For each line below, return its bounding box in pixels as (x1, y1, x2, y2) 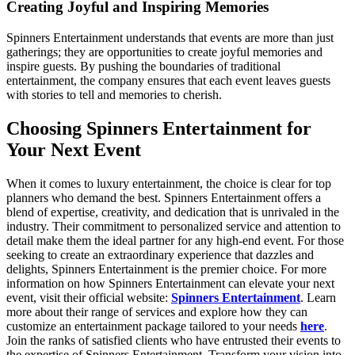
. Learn (300, 290, 336, 304)
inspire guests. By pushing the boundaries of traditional (6, 59, 281, 73)
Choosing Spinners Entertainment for (6, 117, 311, 139)
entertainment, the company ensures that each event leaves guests (6, 73, 330, 87)
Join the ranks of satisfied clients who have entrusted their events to (6, 333, 341, 347)
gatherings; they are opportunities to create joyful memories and (6, 44, 323, 59)
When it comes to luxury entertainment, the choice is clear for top (6, 176, 331, 190)
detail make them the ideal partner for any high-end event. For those (6, 233, 344, 247)
